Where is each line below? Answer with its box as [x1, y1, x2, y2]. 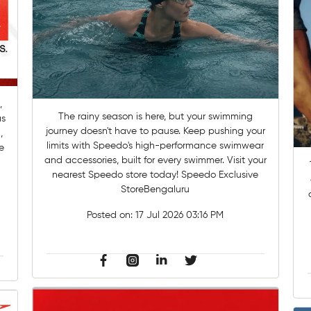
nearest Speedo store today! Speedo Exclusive [52, 169, 259, 180]
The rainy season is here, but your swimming [58, 111, 253, 121]
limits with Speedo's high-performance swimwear [47, 140, 264, 151]
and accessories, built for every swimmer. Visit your [44, 155, 227, 165]
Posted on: [87, 210, 136, 220]
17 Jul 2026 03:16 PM [135, 210, 224, 220]
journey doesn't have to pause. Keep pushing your [45, 126, 265, 136]
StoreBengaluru [121, 184, 190, 194]
